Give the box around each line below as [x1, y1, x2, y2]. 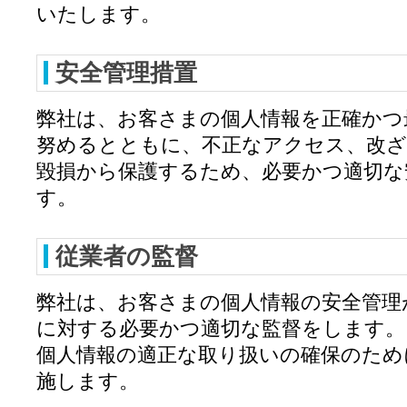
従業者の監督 [55, 243, 198, 270]
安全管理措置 [55, 60, 197, 85]
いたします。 [36, 2, 161, 25]
